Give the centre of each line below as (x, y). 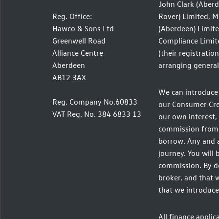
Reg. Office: (72, 16)
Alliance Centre (78, 53)
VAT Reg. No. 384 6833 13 (97, 114)
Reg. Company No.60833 (95, 102)
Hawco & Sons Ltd (83, 29)
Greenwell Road (79, 41)
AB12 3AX (69, 77)
